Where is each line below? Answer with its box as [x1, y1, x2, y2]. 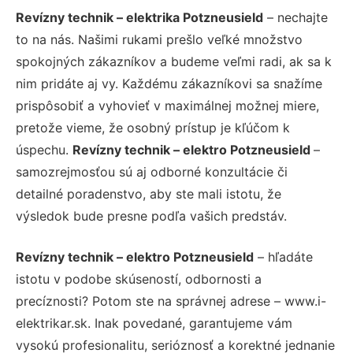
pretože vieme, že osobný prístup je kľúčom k [16, 119, 290, 136]
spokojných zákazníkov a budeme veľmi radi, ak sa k [16, 53, 332, 69]
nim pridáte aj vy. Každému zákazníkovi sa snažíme [16, 75, 322, 91]
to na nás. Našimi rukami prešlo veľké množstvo [16, 31, 303, 47]
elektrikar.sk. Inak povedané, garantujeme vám [16, 314, 292, 331]
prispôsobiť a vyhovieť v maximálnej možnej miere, [16, 97, 319, 113]
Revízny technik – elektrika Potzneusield [16, 9, 263, 25]
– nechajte [263, 9, 328, 25]
